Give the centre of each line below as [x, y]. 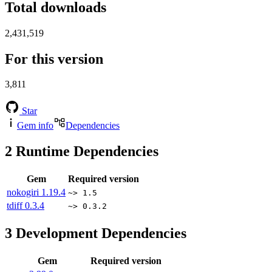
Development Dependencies [99, 233]
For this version [54, 59]
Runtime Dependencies [85, 151]
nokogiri [24, 192]
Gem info [35, 126]
